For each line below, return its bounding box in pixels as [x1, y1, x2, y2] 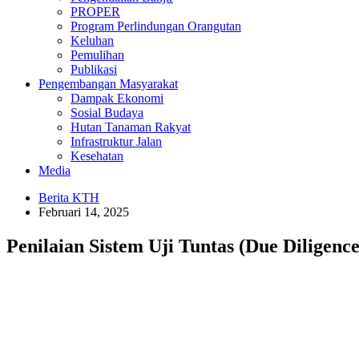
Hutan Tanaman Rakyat [71, 120, 191, 134]
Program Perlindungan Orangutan [71, 19, 241, 33]
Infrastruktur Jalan [71, 135, 162, 148]
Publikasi [71, 63, 117, 76]
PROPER [71, 5, 120, 18]
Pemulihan [71, 48, 124, 62]
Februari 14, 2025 [38, 205, 129, 219]
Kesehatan [71, 149, 123, 163]
